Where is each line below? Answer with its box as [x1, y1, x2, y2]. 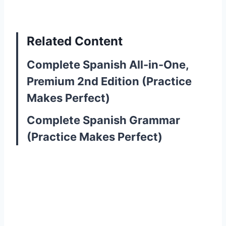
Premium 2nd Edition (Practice [27, 74, 192, 88]
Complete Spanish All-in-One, [27, 58, 189, 71]
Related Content [27, 33, 123, 48]
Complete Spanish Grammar [27, 113, 180, 127]
